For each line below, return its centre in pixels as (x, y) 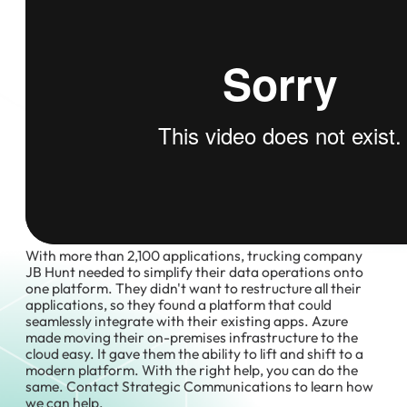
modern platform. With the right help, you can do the (192, 369)
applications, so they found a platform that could (179, 304)
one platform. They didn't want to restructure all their (194, 288)
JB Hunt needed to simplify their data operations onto (195, 271)
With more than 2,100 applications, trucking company (194, 255)
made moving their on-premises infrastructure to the (192, 337)
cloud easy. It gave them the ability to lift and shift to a (195, 353)
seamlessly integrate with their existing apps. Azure (187, 320)
